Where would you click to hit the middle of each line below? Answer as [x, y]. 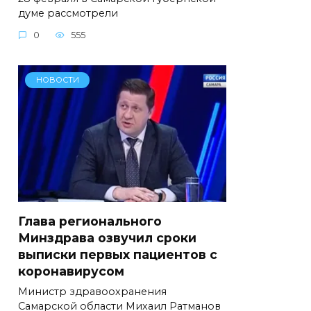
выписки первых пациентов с [118, 254]
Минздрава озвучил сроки [107, 237]
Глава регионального [90, 221]
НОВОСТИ [57, 80]
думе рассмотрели [68, 13]
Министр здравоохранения [92, 292]
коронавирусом [71, 271]
